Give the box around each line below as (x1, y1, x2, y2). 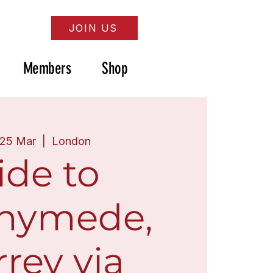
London (51, 135, 91, 147)
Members (23, 59, 71, 78)
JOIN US (68, 22, 118, 34)
